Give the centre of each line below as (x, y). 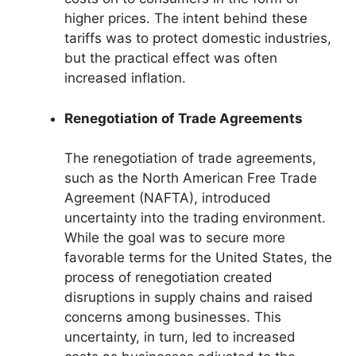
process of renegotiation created (168, 278)
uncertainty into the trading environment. (195, 218)
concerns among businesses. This (173, 317)
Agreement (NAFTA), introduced (168, 198)
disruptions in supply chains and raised (189, 298)
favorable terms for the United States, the (198, 258)
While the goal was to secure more (175, 238)
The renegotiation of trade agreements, (190, 159)
